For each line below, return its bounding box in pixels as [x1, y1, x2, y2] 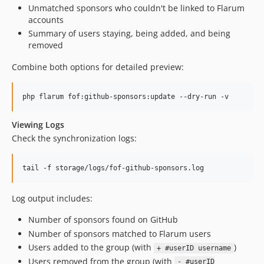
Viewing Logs [12, 119, 64, 130]
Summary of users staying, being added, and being [28, 28, 230, 39]
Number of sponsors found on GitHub [28, 214, 178, 225]
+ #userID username [156, 244, 231, 252]
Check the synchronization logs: [12, 133, 137, 144]
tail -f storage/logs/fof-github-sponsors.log [22, 164, 204, 172]
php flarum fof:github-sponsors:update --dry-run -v [22, 93, 229, 101]
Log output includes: [12, 193, 93, 204]
